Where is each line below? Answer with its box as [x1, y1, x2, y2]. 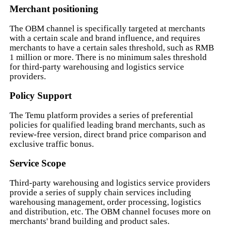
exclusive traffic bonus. [10, 139, 94, 149]
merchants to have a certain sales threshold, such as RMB [10, 42, 214, 52]
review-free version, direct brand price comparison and [10, 129, 207, 139]
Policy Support [10, 90, 72, 101]
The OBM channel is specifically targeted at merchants [10, 23, 206, 33]
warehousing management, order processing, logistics [10, 197, 202, 207]
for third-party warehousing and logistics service [10, 62, 185, 72]
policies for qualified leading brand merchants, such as [10, 120, 206, 130]
